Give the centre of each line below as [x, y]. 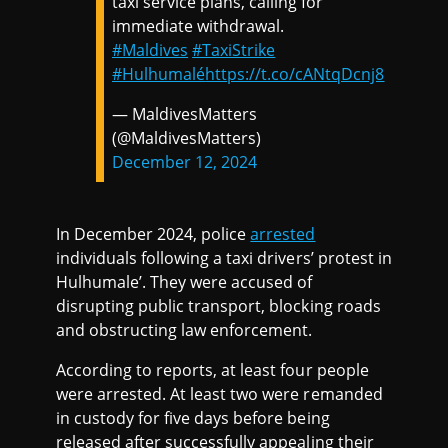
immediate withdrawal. [198, 26]
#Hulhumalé [159, 74]
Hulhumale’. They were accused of [184, 282]
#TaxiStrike [234, 50]
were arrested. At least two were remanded [219, 394]
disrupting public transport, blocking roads [218, 306]
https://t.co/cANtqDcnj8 [295, 74]
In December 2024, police [153, 234]
